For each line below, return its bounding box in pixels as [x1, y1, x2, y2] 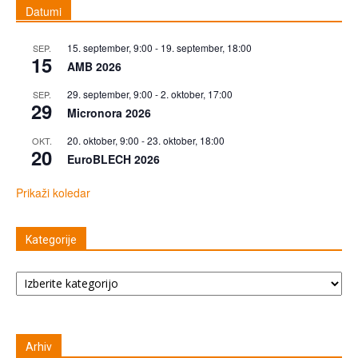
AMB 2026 [67, 58, 121, 74]
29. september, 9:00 [67, 86, 153, 101]
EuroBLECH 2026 [67, 150, 160, 167]
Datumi [26, 2, 62, 19]
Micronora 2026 [67, 104, 151, 121]
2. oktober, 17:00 [161, 86, 233, 101]
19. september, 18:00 [161, 40, 252, 54]
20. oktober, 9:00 [67, 133, 139, 147]
